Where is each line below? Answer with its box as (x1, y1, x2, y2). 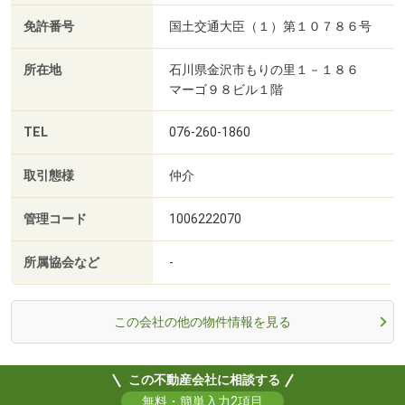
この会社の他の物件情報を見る (114, 315, 291, 330)
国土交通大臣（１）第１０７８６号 (169, 19, 372, 34)
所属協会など (24, 255, 99, 271)
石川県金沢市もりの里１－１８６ (169, 62, 372, 78)
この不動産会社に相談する (127, 372, 280, 388)
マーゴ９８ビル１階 (169, 82, 283, 98)
